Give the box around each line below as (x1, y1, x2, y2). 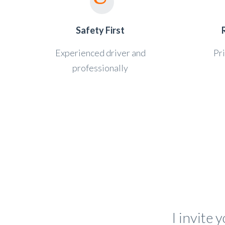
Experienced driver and (55, 47, 146, 58)
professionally (72, 62, 128, 73)
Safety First (76, 25, 125, 36)
